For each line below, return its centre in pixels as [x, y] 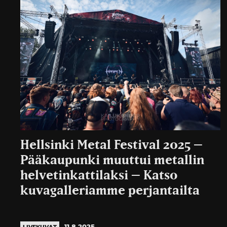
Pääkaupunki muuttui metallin [112, 161]
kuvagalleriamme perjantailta [110, 191]
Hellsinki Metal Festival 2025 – [111, 145]
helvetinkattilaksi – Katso [99, 176]
